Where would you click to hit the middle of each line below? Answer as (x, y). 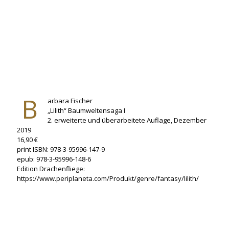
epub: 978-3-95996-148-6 (54, 159)
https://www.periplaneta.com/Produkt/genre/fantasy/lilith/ (108, 178)
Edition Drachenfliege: (51, 168)
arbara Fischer (70, 100)
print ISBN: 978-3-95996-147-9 (61, 149)
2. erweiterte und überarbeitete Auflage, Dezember (127, 120)
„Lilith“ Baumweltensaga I (86, 110)
